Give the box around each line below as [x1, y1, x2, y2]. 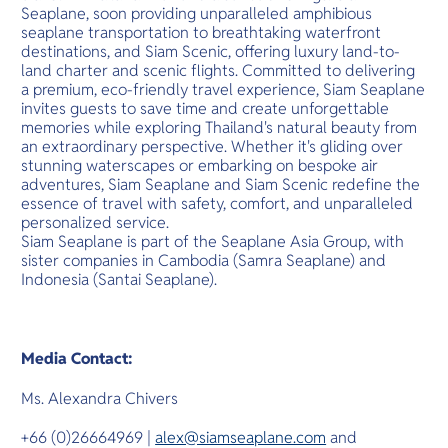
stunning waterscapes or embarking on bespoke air [21, 154, 379, 176]
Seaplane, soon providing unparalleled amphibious [21, 2, 373, 24]
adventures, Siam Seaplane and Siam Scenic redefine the [21, 173, 421, 195]
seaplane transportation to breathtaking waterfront [21, 21, 382, 43]
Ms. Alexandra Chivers [21, 387, 179, 409]
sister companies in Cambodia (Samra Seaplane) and [21, 249, 387, 271]
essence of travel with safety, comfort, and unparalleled [21, 192, 414, 214]
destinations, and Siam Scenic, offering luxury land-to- [21, 40, 401, 62]
